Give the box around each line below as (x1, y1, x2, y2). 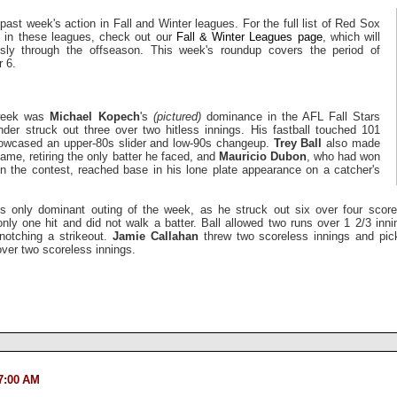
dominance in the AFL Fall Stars (200, 109, 381, 123)
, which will (322, 29, 381, 43)
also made (326, 136, 381, 150)
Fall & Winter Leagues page (175, 29, 323, 43)
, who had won (306, 149, 380, 163)
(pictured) (152, 109, 201, 123)
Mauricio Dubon (218, 149, 307, 163)
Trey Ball (273, 136, 327, 150)
